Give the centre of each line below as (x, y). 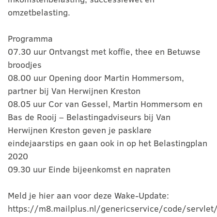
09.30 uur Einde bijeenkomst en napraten (89, 169)
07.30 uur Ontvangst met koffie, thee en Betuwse (104, 51)
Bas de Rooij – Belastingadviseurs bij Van (89, 117)
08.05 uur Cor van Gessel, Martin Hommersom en (105, 104)
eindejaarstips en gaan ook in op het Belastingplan (108, 143)
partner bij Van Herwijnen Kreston (74, 91)
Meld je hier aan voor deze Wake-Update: (88, 195)
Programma (30, 38)
